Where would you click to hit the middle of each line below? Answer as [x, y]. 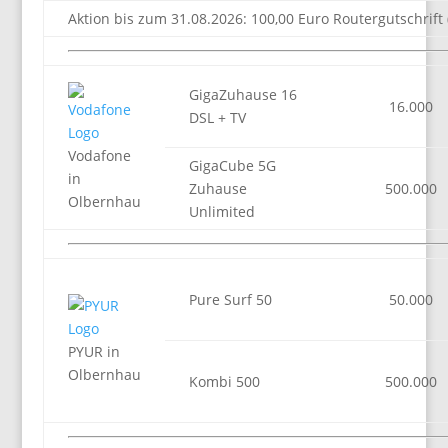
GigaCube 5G [232, 165]
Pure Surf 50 [230, 299]
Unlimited [221, 211]
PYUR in [93, 351]
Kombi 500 [224, 381]
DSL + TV [217, 117]
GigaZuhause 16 [242, 94]
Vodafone [99, 155]
